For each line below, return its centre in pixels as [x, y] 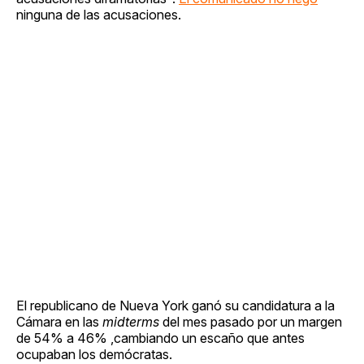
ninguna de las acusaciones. [99, 14]
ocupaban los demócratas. [94, 354]
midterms [131, 321]
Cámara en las [59, 321]
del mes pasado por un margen [251, 321]
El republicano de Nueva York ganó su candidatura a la [175, 305]
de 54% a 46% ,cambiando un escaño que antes [160, 338]
